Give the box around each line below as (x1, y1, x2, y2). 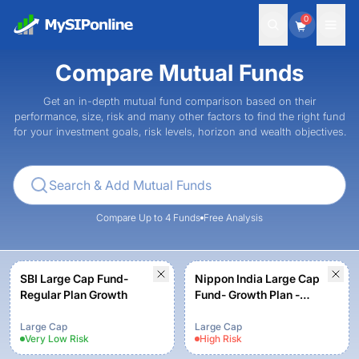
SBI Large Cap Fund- (20, 272, 128, 285)
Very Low (25, 333, 67, 345)
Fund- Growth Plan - (195, 288, 300, 301)
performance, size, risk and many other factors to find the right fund (14, 110, 345, 123)
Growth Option (195, 304, 272, 317)
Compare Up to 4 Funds (96, 212, 200, 224)
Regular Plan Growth (20, 288, 127, 301)
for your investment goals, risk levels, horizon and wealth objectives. (13, 125, 346, 138)
